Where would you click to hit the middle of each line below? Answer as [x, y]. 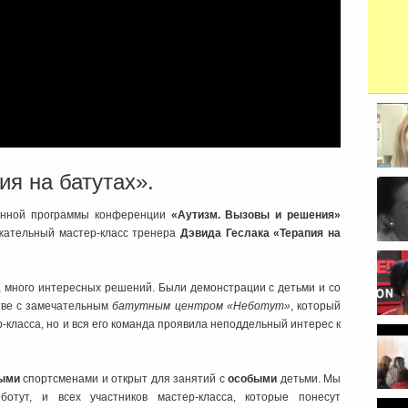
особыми [253, 379]
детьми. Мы [309, 379]
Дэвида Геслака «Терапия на [261, 234]
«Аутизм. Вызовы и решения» [255, 215]
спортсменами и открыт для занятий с [124, 379]
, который [316, 306]
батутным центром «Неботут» [201, 306]
